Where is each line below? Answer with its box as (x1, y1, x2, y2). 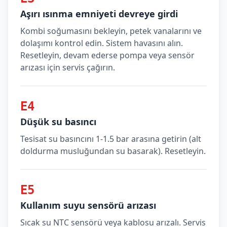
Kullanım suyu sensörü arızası (20, 199, 156, 211)
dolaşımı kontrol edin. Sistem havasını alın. (20, 37, 183, 49)
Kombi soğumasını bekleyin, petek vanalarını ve (20, 25, 202, 36)
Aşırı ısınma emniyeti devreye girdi (20, 8, 178, 20)
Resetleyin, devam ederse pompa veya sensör (20, 50, 195, 61)
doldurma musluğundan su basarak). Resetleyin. (20, 145, 206, 157)
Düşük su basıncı (20, 116, 96, 128)
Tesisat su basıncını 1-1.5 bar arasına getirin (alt (20, 133, 201, 144)
